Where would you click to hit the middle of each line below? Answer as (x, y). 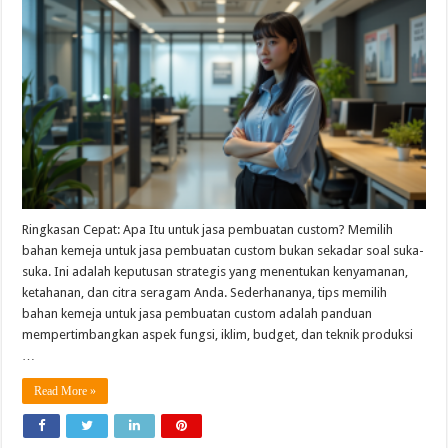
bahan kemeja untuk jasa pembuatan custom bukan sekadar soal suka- (223, 250)
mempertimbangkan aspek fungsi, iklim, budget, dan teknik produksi (218, 334)
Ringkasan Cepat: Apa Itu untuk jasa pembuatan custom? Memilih (208, 229)
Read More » (65, 390)
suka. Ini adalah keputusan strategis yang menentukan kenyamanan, (215, 271)
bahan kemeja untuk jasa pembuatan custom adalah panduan (197, 313)
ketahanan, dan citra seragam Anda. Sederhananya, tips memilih (205, 292)
